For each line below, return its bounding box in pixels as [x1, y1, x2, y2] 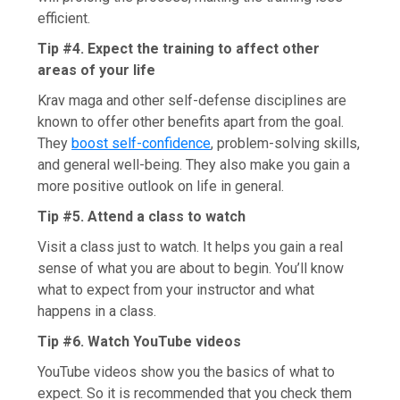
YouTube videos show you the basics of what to [37, 362, 336, 380]
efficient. [37, 9, 95, 27]
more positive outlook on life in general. [37, 177, 285, 195]
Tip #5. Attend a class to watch [37, 207, 246, 225]
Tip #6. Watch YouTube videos [37, 332, 242, 350]
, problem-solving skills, [211, 134, 361, 152]
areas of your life [37, 61, 156, 79]
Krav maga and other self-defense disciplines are [37, 91, 347, 109]
